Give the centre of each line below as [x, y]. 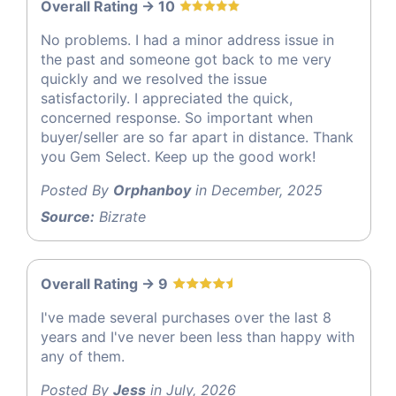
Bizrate [120, 216]
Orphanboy [152, 190]
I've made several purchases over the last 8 [186, 317]
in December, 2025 [257, 190]
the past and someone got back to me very [186, 59]
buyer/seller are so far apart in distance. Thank [197, 137]
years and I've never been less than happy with [198, 336]
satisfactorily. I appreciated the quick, [167, 98]
